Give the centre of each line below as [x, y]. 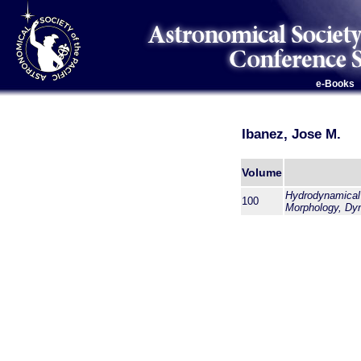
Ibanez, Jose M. [291, 134]
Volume [262, 172]
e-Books [335, 84]
